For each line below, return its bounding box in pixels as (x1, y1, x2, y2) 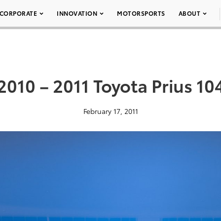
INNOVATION (57, 9, 97, 17)
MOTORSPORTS (117, 9, 165, 17)
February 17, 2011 (83, 106, 138, 116)
